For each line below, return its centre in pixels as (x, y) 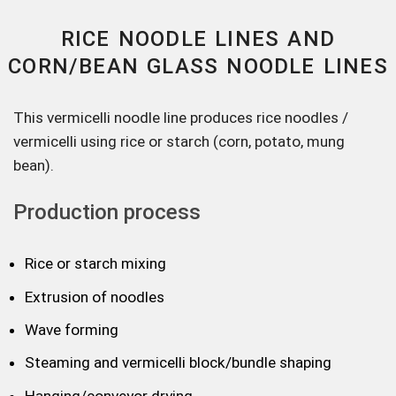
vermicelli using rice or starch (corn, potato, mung (179, 141)
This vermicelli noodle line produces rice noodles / (181, 117)
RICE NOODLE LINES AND (198, 38)
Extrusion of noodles (95, 297)
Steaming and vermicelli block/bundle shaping (178, 363)
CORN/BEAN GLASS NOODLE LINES (198, 66)
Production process (107, 212)
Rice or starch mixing (95, 264)
